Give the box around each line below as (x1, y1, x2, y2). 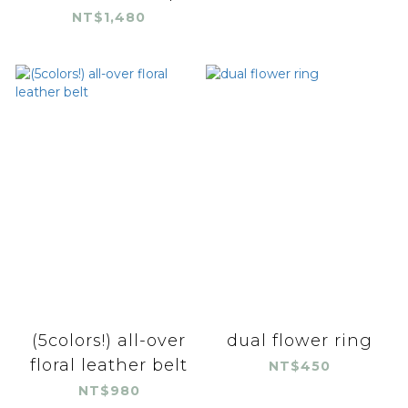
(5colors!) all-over (32, 331, 186, 352)
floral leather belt (30, 355, 188, 376)
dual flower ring (226, 331, 372, 352)
